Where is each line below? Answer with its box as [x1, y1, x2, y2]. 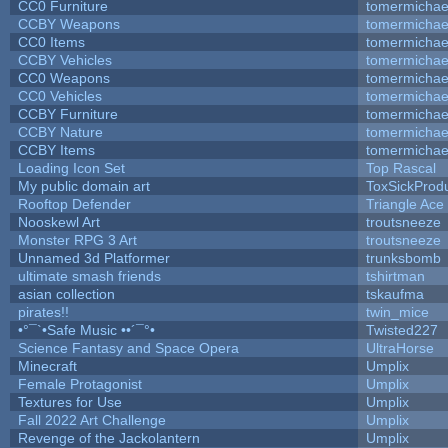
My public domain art [17, 177, 150, 194]
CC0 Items [17, 33, 85, 50]
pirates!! [17, 303, 69, 320]
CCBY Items [17, 141, 95, 158]
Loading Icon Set [17, 159, 125, 176]
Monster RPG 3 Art [17, 231, 137, 248]
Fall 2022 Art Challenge [17, 411, 166, 428]
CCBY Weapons [17, 15, 120, 32]
